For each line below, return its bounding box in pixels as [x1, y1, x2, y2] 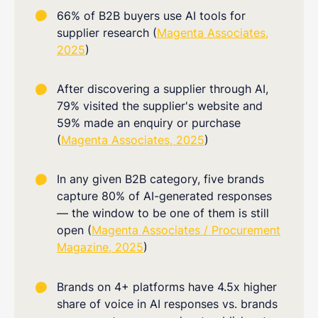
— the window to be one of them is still [57, 206, 269, 221]
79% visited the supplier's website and [57, 98, 263, 113]
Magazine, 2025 [57, 240, 143, 255]
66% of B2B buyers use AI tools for [57, 8, 246, 23]
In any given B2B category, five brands [57, 172, 264, 187]
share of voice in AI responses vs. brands [57, 296, 278, 311]
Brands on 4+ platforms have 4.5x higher [57, 279, 277, 294]
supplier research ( [57, 25, 157, 40]
